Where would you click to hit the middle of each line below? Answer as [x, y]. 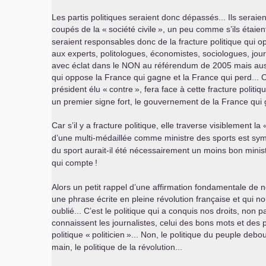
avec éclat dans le [87, 65]
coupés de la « [79, 29]
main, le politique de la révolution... [117, 247]
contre [121, 89]
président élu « [80, 89]
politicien [108, 235]
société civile [132, 29]
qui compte [72, 163]
